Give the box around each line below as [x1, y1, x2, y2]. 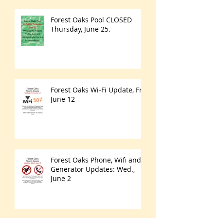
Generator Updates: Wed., [51, 164, 135, 174]
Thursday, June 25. [51, 24, 110, 34]
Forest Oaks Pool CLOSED [51, 15, 132, 24]
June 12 [51, 94, 75, 104]
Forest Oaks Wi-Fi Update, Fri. [51, 85, 146, 94]
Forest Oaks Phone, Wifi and [51, 155, 141, 164]
